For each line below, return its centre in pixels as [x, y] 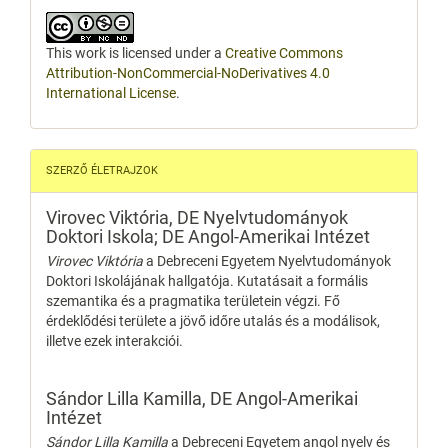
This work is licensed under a [135, 52]
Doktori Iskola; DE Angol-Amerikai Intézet [208, 236]
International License [111, 92]
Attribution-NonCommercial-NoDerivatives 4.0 [188, 72]
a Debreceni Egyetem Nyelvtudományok [268, 260]
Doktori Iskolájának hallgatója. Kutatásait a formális [207, 280]
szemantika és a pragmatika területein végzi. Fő [193, 300]
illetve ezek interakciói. [114, 340]
